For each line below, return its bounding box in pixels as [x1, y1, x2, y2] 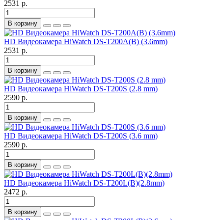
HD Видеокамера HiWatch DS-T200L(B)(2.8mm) [4, 179, 165, 188]
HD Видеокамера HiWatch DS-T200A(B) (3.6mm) [4, 37, 167, 46]
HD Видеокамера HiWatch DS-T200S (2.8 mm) [4, 84, 158, 93]
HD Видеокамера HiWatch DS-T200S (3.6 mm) [4, 132, 158, 140]
